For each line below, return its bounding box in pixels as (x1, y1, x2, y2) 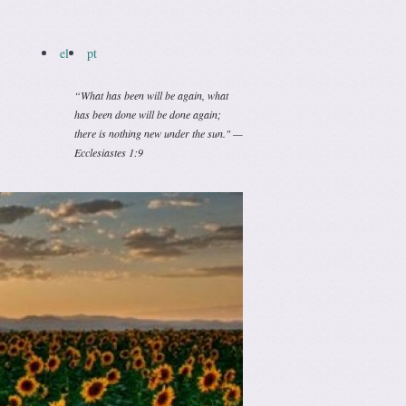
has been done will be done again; (74, 107, 221, 121)
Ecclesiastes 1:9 (74, 145, 143, 159)
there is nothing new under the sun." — (74, 126, 243, 140)
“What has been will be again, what (74, 88, 228, 102)
